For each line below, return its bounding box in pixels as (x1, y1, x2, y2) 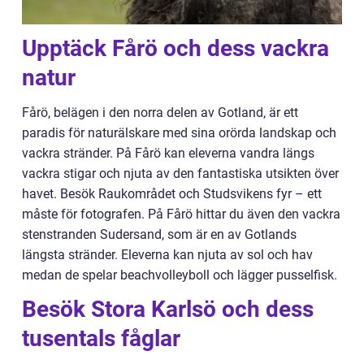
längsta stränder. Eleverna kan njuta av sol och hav (22, 246, 313, 262)
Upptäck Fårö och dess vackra (22, 34, 329, 62)
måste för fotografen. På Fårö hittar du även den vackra (22, 206, 340, 222)
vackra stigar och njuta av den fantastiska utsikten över (22, 165, 339, 181)
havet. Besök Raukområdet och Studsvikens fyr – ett (22, 185, 322, 201)
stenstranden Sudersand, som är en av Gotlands (22, 226, 297, 242)
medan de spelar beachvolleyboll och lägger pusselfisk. (22, 266, 337, 283)
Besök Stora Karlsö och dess (22, 295, 314, 323)
